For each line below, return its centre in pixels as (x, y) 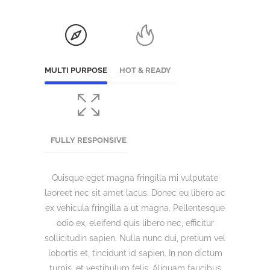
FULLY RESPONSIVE (89, 140)
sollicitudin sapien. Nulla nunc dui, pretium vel (135, 238)
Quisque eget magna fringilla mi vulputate (135, 178)
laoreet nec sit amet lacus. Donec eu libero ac (135, 193)
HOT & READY (145, 70)
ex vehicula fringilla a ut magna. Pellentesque (135, 208)
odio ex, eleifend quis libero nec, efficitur (135, 223)
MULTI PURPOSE (76, 70)
